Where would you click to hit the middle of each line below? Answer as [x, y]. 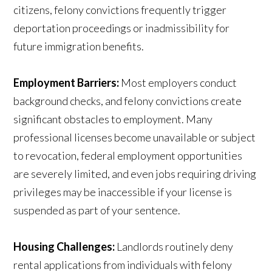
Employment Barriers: [66, 83]
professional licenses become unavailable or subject [135, 138]
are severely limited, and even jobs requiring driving [135, 174]
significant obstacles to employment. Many [113, 119]
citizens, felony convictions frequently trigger [120, 10]
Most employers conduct [178, 83]
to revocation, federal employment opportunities [128, 156]
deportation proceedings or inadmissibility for [122, 28]
